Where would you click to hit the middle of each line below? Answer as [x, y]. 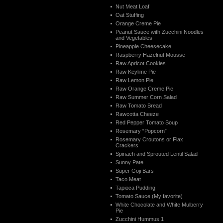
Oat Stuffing [130, 15]
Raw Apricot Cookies [141, 63]
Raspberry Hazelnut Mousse [150, 55]
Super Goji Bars [135, 171]
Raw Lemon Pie [134, 80]
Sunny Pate [129, 162]
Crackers [127, 145]
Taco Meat [128, 179]
